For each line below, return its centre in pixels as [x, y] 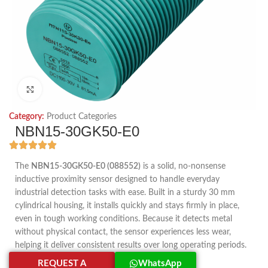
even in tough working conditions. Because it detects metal [124, 219]
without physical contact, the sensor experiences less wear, [123, 232]
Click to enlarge [68, 89]
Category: [27, 117]
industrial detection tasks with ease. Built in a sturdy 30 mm [125, 193]
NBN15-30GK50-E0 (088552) [86, 166]
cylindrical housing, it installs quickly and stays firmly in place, [127, 206]
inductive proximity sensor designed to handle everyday [117, 179]
